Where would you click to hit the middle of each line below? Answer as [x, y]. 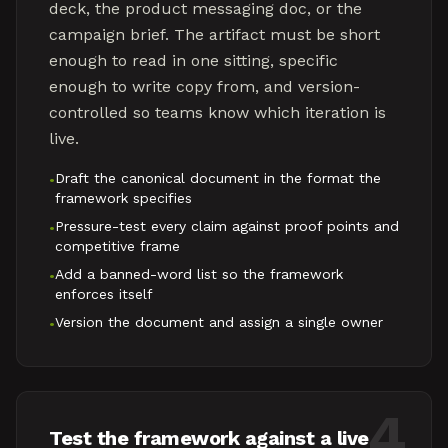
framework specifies [123, 198]
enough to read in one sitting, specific [193, 60]
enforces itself [104, 294]
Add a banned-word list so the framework [199, 274]
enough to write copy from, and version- [204, 86]
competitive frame [117, 246]
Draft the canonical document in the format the [218, 178]
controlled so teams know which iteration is [217, 112]
